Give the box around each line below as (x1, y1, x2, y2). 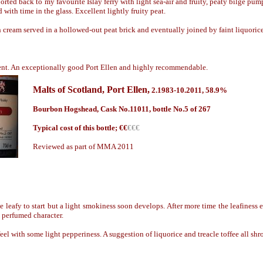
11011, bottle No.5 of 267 (130, 104, 211, 113)
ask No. (106, 104, 130, 113)
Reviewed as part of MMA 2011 (33, 142, 134, 151)
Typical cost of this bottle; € (33, 123, 123, 132)
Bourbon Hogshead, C (33, 104, 106, 113)
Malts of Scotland (33, 85, 102, 95)
